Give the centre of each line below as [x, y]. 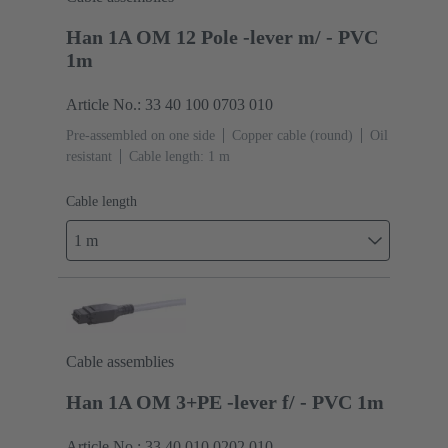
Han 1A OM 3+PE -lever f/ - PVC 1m [225, 402]
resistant [89, 156]
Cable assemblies [120, 362]
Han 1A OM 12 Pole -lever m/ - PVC [222, 36]
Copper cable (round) [292, 135]
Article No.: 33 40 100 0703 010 [169, 104]
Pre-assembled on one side [140, 135]
